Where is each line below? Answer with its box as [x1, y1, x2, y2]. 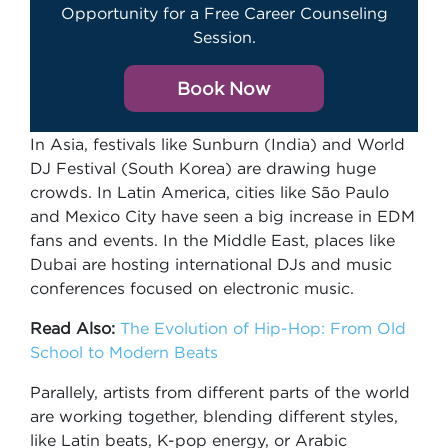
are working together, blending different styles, [30, 407, 398, 425]
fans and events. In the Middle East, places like [30, 231, 395, 249]
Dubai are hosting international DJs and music [30, 255, 392, 273]
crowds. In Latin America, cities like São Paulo [30, 183, 389, 201]
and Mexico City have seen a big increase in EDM [30, 207, 415, 225]
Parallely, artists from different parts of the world [30, 383, 410, 401]
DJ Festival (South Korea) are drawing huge [30, 159, 376, 177]
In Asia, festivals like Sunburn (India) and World [30, 135, 405, 153]
